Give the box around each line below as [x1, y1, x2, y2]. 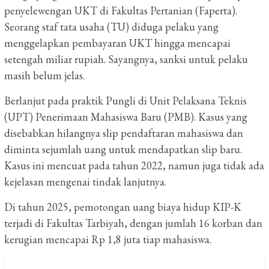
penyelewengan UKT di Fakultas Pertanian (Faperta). [4, 4, 237, 17]
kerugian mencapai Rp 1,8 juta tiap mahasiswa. [4, 232, 211, 246]
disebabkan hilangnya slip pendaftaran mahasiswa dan [4, 126, 243, 140]
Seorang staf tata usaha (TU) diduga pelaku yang [4, 20, 219, 34]
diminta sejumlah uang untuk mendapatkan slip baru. [4, 142, 242, 156]
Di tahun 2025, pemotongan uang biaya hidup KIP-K [4, 200, 241, 214]
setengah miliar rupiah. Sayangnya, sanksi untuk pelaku [4, 52, 248, 66]
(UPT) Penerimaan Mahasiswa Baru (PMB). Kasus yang [4, 110, 247, 124]
